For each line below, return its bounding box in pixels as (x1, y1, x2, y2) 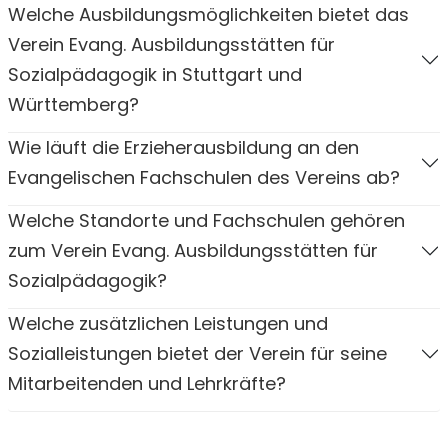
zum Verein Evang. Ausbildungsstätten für (8, 237, 378, 263)
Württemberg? (8, 91, 139, 117)
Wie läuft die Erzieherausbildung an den (8, 134, 359, 160)
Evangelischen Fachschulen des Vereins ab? (8, 164, 400, 190)
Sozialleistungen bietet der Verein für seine (8, 340, 387, 366)
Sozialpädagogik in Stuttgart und (8, 61, 302, 87)
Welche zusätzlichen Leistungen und (8, 310, 328, 336)
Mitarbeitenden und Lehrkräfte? (8, 370, 286, 396)
